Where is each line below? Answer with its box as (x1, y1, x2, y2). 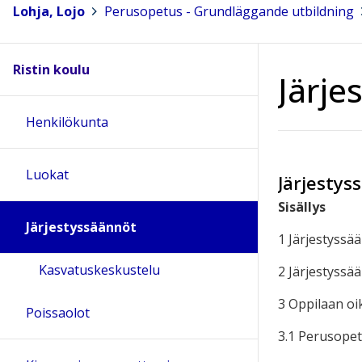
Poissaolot (26, 304, 90, 322)
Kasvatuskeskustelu (39, 261, 160, 280)
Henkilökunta (26, 113, 108, 132)
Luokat (26, 166, 69, 184)
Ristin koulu (13, 61, 90, 79)
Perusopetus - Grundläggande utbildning (104, 2, 354, 20)
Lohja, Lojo (13, 2, 85, 20)
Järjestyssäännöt (26, 218, 137, 237)
